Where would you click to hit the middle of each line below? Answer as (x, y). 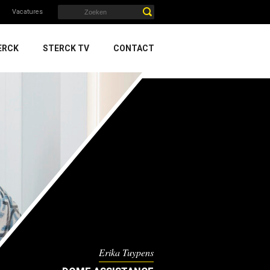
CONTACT (134, 48)
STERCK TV (66, 48)
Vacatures (27, 12)
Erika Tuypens (127, 252)
